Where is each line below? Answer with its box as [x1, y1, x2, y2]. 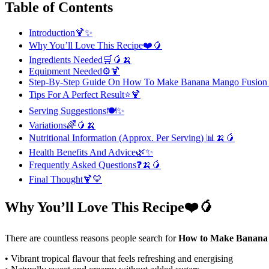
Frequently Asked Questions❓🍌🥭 [29, 159, 161, 170]
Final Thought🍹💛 [29, 174, 102, 184]
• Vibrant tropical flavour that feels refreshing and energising [5, 253, 233, 264]
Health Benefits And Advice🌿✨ [29, 147, 153, 157]
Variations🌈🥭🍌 [29, 119, 95, 130]
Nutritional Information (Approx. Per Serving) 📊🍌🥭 [29, 132, 235, 143]
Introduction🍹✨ [29, 27, 92, 38]
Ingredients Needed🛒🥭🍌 [29, 54, 131, 65]
